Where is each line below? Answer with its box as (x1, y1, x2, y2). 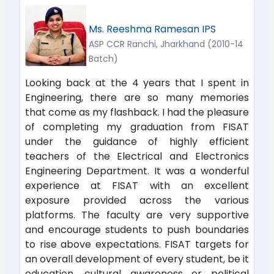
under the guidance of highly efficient (25, 134, 249, 149)
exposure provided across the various (25, 193, 249, 207)
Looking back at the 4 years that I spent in (25, 75, 249, 90)
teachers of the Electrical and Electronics (25, 149, 249, 163)
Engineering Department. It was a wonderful (25, 163, 249, 178)
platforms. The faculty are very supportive (25, 207, 249, 222)
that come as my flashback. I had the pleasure (25, 105, 249, 119)
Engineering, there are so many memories (25, 90, 249, 105)
